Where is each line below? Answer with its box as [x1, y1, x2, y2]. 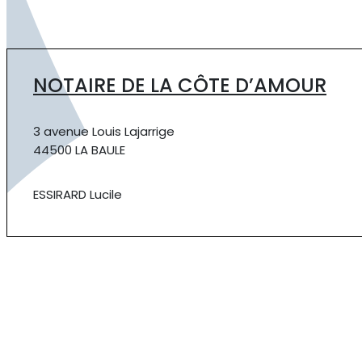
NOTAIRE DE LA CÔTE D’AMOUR [33, 72, 326, 99]
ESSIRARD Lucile [33, 186, 122, 203]
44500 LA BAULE [33, 141, 125, 158]
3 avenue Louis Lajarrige [33, 123, 175, 140]
